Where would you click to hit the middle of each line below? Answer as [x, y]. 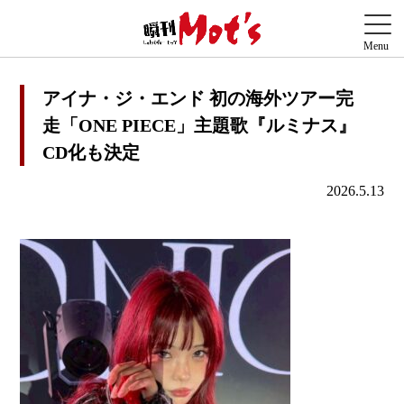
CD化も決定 [92, 153]
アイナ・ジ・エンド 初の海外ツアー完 [198, 99]
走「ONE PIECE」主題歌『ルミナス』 [200, 126]
